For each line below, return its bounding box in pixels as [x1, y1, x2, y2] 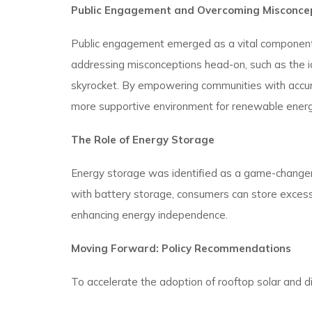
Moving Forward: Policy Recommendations [71, 242, 291, 255]
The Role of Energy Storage [71, 133, 214, 146]
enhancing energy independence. [71, 208, 228, 221]
